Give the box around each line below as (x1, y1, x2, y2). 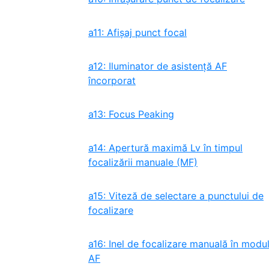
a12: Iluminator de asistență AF (88, 60, 227, 72)
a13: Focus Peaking (88, 108, 174, 120)
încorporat (88, 74, 136, 86)
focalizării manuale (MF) (88, 156, 198, 168)
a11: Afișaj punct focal (88, 26, 187, 38)
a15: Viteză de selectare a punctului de (88, 190, 264, 202)
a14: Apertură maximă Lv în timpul (88, 142, 243, 154)
